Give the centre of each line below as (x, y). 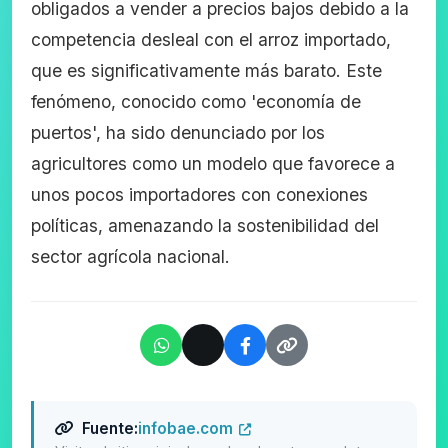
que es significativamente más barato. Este (207, 70)
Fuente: (109, 429)
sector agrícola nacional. (131, 256)
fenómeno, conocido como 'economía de (196, 101)
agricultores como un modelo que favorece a (213, 163)
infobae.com (185, 429)
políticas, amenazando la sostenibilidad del (205, 225)
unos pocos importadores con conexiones (200, 194)
